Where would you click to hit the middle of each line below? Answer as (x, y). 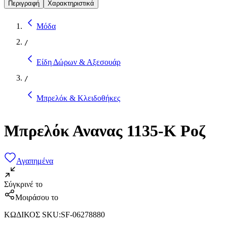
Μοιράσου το (37, 197)
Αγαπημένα (35, 161)
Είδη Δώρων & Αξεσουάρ (79, 62)
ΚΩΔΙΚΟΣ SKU (31, 214)
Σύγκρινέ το (23, 184)
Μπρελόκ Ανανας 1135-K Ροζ (105, 131)
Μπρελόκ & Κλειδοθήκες (78, 98)
